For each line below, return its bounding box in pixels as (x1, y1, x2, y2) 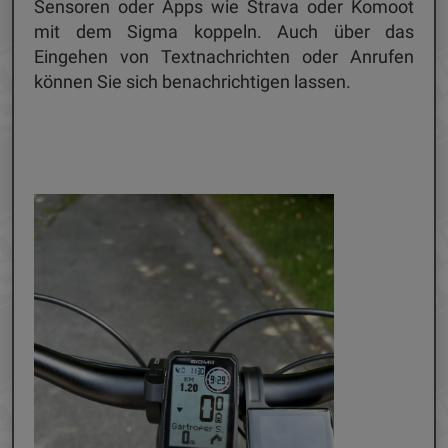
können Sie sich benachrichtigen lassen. (34, 71, 355, 93)
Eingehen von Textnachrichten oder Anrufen (34, 46, 414, 68)
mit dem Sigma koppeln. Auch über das (34, 21, 414, 43)
